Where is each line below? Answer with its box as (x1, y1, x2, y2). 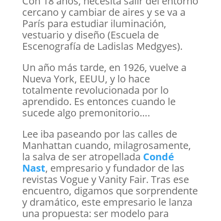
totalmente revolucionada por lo (22, 83, 169, 97)
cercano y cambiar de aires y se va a (22, 5, 185, 19)
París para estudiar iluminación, (22, 17, 166, 30)
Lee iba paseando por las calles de (22, 127, 177, 141)
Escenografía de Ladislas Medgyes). (22, 39, 183, 53)
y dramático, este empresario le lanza (22, 195, 192, 209)
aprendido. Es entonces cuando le (22, 95, 176, 108)
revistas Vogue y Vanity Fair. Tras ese (22, 173, 189, 186)
